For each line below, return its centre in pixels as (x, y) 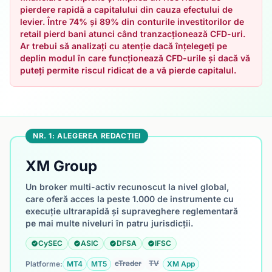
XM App (181, 264)
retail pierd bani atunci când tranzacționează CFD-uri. (133, 34)
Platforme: (44, 264)
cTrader (128, 263)
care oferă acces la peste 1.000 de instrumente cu (130, 199)
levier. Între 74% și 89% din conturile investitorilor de (132, 22)
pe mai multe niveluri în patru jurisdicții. (109, 223)
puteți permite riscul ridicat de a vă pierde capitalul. (128, 70)
